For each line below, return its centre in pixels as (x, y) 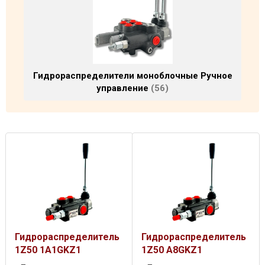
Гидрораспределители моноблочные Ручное (132, 76)
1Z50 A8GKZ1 (172, 250)
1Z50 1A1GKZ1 (48, 250)
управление (124, 88)
